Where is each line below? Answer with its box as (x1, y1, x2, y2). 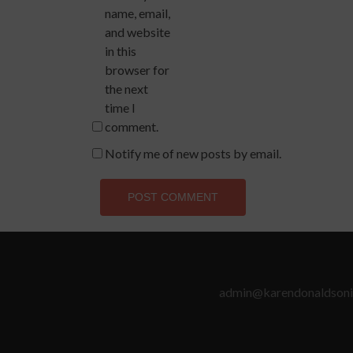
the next (105, 81, 148, 96)
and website (105, 24, 170, 39)
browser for (105, 62, 169, 77)
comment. (105, 119, 158, 134)
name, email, (105, 6, 170, 20)
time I (105, 100, 136, 115)
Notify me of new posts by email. (105, 146, 281, 161)
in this (105, 43, 136, 58)
